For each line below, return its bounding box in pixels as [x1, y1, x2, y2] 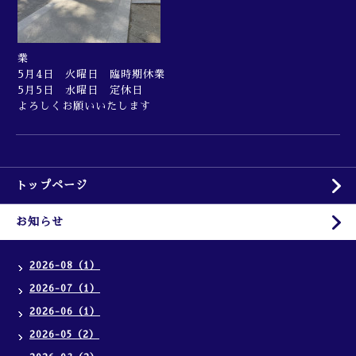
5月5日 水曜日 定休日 [17, 85, 143, 95]
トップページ [16, 180, 87, 191]
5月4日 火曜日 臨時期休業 [17, 69, 165, 79]
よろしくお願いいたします [17, 101, 151, 111]
